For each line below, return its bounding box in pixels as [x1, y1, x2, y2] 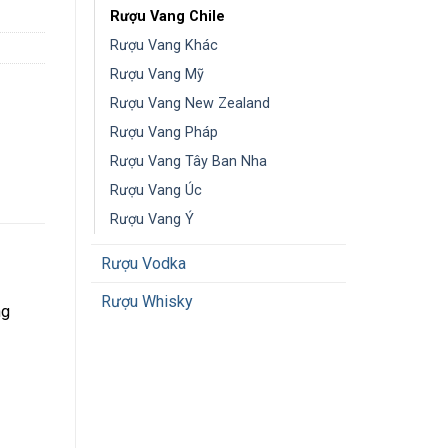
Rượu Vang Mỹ [110, 66, 204, 83]
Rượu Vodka [101, 254, 186, 273]
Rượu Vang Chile [110, 8, 225, 25]
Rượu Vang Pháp [110, 124, 218, 141]
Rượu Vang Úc [110, 182, 202, 199]
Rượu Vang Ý [110, 211, 194, 228]
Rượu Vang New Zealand [110, 95, 270, 112]
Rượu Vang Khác [110, 37, 218, 54]
